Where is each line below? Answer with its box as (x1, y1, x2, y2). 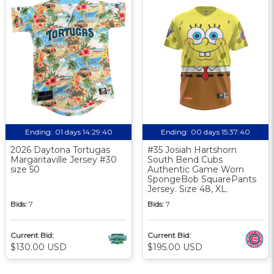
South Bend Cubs (147, 154, 223, 165)
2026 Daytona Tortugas (10, 144, 110, 155)
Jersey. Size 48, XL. (147, 183, 228, 194)
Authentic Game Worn (147, 163, 244, 175)
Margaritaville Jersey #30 (10, 154, 117, 165)
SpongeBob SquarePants (147, 173, 256, 185)
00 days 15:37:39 (191, 127, 250, 136)
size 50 (10, 163, 40, 175)
